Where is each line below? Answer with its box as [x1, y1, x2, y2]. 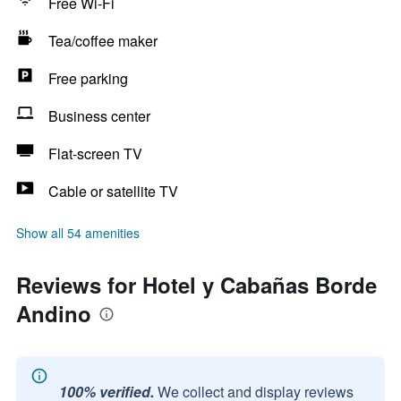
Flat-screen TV [48, 143, 142, 164]
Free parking [48, 68, 128, 89]
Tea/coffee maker [48, 30, 158, 51]
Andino [16, 298, 91, 328]
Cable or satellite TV [48, 181, 178, 201]
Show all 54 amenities [16, 224, 140, 242]
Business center [48, 106, 150, 126]
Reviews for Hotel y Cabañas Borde [16, 269, 377, 300]
